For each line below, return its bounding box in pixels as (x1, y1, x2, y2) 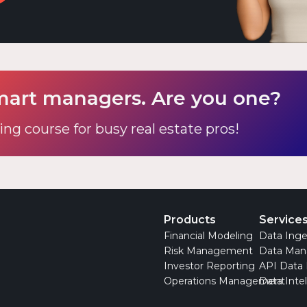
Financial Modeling (164, 230, 253, 242)
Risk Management (164, 245, 253, 257)
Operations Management (164, 275, 285, 287)
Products (164, 213, 216, 226)
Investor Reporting (164, 260, 255, 272)
